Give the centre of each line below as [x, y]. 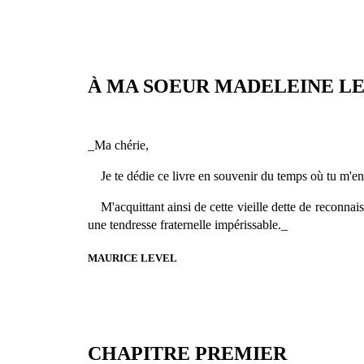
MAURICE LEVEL [132, 258]
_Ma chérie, [118, 145]
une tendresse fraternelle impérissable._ [187, 224]
